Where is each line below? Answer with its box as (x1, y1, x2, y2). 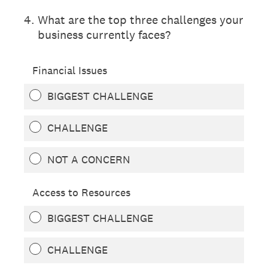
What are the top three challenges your (38, 12, 243, 28)
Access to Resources (32, 185, 130, 199)
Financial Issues (32, 63, 107, 77)
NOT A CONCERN (47, 153, 130, 166)
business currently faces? (38, 27, 170, 42)
